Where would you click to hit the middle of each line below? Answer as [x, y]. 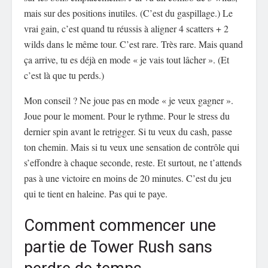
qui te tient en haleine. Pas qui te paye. [96, 193]
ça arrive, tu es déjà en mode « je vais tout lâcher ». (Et [127, 59]
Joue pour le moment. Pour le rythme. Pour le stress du [127, 115]
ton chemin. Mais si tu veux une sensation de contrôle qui [132, 147]
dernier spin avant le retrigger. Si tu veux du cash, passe [128, 131]
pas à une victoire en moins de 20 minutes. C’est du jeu [128, 178]
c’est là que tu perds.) [64, 75]
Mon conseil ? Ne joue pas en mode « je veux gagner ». [129, 100]
